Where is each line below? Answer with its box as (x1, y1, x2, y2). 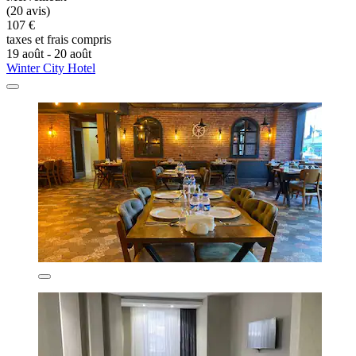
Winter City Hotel (6, 60, 95, 75)
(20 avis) (6, 3, 50, 17)
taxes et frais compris (6, 32, 111, 46)
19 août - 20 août (6, 46, 91, 60)
